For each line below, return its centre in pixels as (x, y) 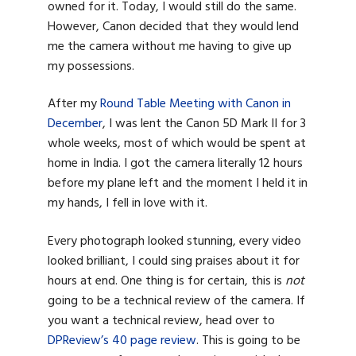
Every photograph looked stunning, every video (174, 241)
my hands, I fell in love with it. (128, 204)
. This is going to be (248, 341)
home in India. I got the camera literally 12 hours (175, 164)
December (75, 124)
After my (74, 104)
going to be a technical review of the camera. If (176, 301)
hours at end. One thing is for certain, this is (166, 281)
